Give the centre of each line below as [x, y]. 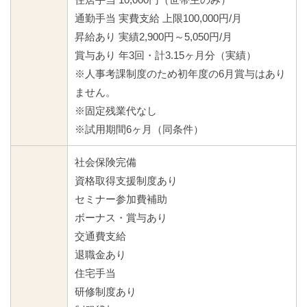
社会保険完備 [106, 162]
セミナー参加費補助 [121, 199]
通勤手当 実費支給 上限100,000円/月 [158, 19]
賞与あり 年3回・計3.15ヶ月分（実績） [165, 56]
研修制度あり [106, 292]
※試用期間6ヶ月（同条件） [139, 130]
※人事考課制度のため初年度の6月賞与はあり [180, 74]
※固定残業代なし [116, 111]
